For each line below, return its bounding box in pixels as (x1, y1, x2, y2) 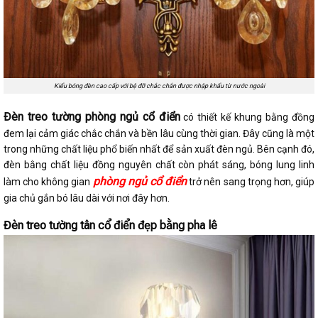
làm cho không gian (4, 175, 93, 187)
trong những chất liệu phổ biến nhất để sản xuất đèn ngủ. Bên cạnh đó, (4, 143, 314, 155)
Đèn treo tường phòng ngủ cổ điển (4, 109, 180, 124)
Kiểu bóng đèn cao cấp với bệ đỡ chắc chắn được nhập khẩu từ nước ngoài (53, 82, 265, 90)
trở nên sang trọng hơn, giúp (187, 175, 315, 187)
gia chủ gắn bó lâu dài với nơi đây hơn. (4, 192, 172, 204)
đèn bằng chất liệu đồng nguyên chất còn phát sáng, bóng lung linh (4, 158, 314, 170)
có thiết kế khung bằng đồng (180, 111, 314, 123)
